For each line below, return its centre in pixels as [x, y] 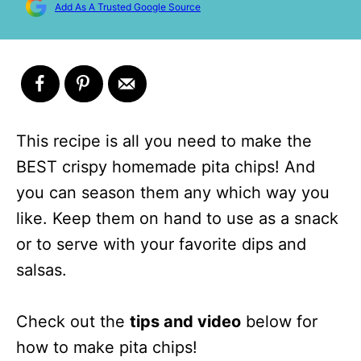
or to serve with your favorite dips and [161, 245]
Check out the [73, 322]
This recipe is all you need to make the [164, 141]
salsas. [41, 270]
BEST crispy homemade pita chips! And [166, 167]
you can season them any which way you [173, 193]
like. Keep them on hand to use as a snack [177, 219]
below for [279, 322]
